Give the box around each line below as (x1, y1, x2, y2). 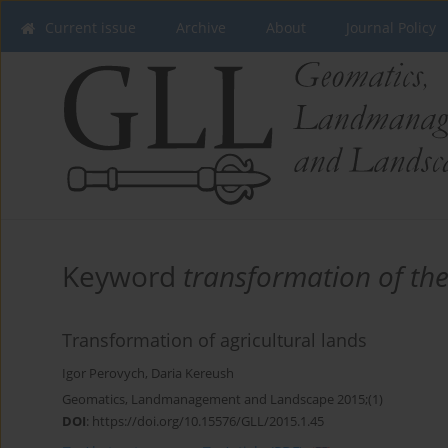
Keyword (62, 256, 183, 295)
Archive (176, 18, 226, 37)
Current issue (45, 18, 136, 37)
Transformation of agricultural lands (62, 327, 367, 352)
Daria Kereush (151, 364, 234, 382)
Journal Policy (346, 18, 436, 37)
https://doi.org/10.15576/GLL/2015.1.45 (92, 411, 324, 430)
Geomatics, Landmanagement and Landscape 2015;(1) (62, 389, 383, 408)
